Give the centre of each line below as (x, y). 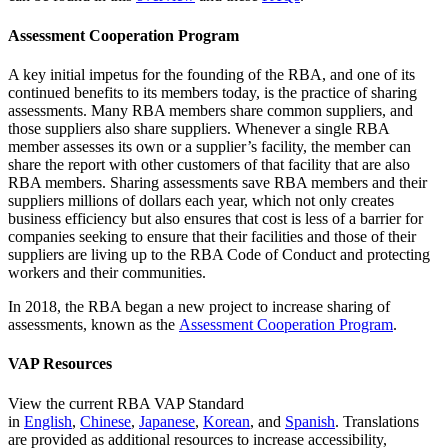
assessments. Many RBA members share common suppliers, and (210, 110)
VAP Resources (60, 364)
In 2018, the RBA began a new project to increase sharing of (199, 306)
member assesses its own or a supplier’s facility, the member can (209, 146)
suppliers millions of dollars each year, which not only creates (201, 200)
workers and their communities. (107, 272)
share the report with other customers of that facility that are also (209, 164)
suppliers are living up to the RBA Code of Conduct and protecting (219, 254)
